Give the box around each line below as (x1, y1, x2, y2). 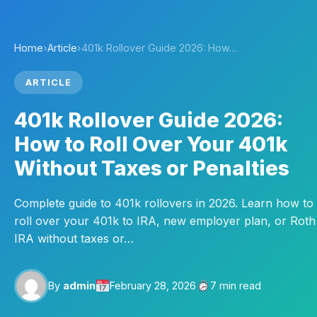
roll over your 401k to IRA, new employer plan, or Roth (14, 214, 316, 228)
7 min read (210, 279, 262, 292)
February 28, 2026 (110, 279, 197, 292)
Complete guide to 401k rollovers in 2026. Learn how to (14, 196, 313, 210)
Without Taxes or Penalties (14, 156, 289, 180)
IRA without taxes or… (14, 231, 134, 246)
